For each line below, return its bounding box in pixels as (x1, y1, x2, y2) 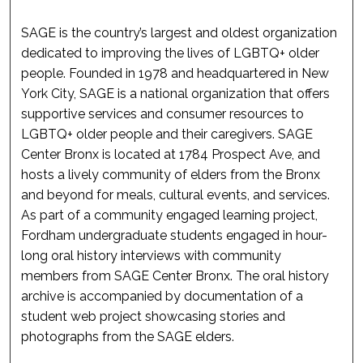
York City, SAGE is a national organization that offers (21, 86, 331, 102)
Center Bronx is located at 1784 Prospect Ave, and (21, 147, 321, 163)
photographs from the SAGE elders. (21, 329, 235, 345)
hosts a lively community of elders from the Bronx (21, 167, 321, 183)
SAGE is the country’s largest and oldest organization (21, 25, 338, 41)
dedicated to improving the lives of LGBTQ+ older (21, 45, 320, 62)
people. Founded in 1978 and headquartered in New (21, 66, 330, 82)
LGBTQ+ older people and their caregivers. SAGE (21, 126, 314, 143)
